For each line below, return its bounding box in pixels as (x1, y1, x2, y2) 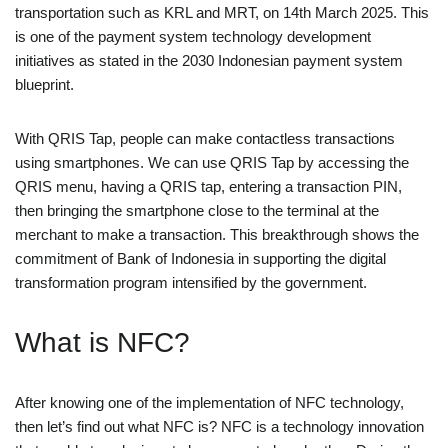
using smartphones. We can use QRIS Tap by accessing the (15, 153, 409, 171)
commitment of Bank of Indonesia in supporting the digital (15, 249, 386, 267)
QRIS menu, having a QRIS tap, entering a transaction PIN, (15, 177, 402, 195)
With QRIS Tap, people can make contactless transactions (15, 129, 395, 147)
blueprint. (15, 75, 74, 93)
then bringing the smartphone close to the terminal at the (15, 201, 379, 219)
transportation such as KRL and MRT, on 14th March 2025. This (15, 3, 429, 21)
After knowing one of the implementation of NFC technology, (15, 393, 404, 411)
